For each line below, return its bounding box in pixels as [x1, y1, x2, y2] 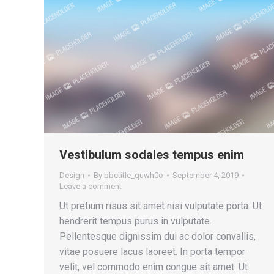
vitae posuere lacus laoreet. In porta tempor [59, 246, 245, 258]
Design [59, 171, 84, 180]
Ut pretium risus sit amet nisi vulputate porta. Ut [59, 200, 262, 212]
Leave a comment [59, 182, 122, 191]
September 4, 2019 [172, 171, 239, 180]
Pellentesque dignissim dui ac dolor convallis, [59, 231, 256, 243]
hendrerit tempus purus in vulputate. [59, 215, 212, 228]
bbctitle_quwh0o [104, 171, 163, 180]
